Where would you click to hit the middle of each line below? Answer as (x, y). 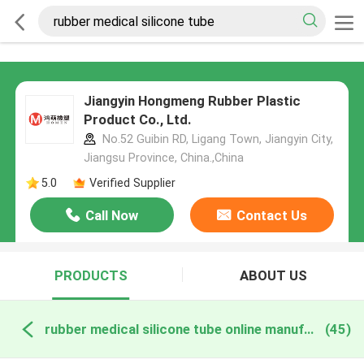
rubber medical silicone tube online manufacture (308, 329)
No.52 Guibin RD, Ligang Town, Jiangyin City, (216, 139)
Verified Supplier (132, 182)
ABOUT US (273, 276)
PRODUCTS (91, 276)
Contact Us (271, 216)
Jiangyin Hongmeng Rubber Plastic (192, 101)
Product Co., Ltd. (137, 120)
